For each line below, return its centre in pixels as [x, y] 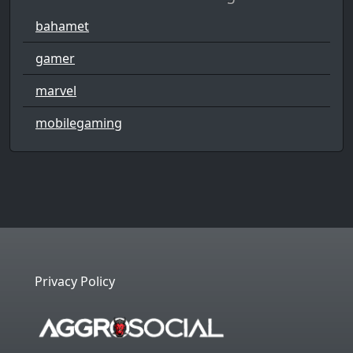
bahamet [62, 26]
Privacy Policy [75, 281]
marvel [56, 91]
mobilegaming [79, 123]
